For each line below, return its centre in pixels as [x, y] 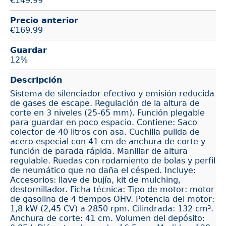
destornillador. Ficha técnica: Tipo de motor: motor [112, 189]
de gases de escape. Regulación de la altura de [105, 103]
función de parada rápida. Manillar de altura [99, 151]
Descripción [36, 80]
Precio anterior [44, 20]
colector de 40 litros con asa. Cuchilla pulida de [105, 132]
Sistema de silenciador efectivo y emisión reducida [112, 93]
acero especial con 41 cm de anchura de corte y [108, 141]
